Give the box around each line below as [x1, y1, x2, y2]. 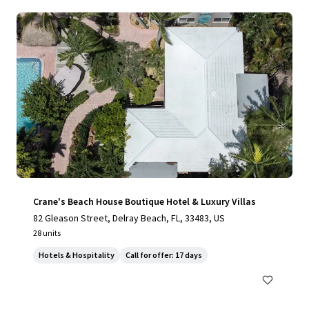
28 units [33, 228, 61, 238]
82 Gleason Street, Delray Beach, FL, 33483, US [33, 212, 225, 224]
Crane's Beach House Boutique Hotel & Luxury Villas [33, 195, 256, 208]
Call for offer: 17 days [126, 250, 202, 260]
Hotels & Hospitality [39, 250, 114, 260]
